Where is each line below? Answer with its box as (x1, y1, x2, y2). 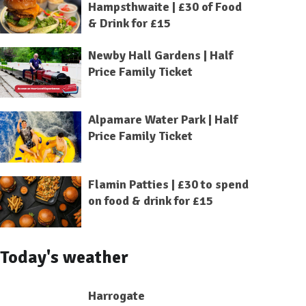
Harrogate (87, 288, 145, 303)
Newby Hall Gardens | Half (87, 47, 233, 63)
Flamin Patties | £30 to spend (87, 177, 249, 193)
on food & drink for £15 (87, 193, 213, 209)
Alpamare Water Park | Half (87, 112, 238, 128)
